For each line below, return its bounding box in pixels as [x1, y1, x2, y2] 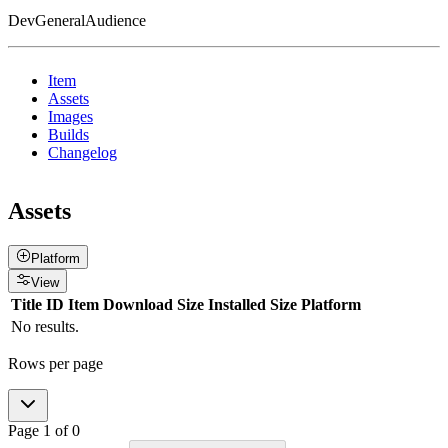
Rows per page [8, 354, 103, 372]
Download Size [103, 295, 204, 313]
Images [48, 107, 93, 125]
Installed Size [208, 295, 297, 313]
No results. [11, 317, 79, 335]
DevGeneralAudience [8, 11, 146, 29]
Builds [48, 125, 89, 143]
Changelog [48, 143, 117, 161]
